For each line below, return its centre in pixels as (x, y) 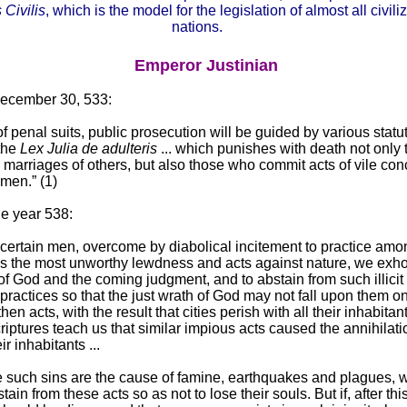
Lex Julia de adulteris (88, 149)
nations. (197, 27)
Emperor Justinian (206, 66)
